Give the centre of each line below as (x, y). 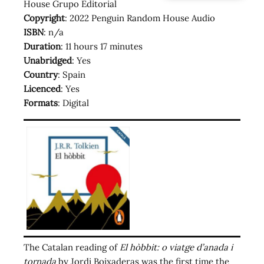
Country (41, 74)
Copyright (44, 18)
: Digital (73, 103)
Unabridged (48, 60)
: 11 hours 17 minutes (102, 46)
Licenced (42, 88)
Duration (42, 46)
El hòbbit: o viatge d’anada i (176, 247)
